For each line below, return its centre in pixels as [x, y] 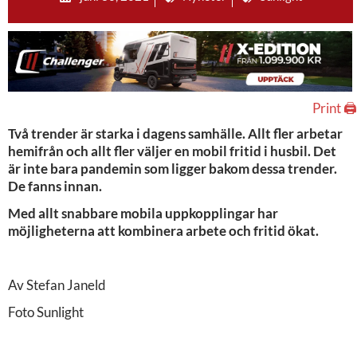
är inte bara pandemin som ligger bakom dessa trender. [173, 168]
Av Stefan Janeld [57, 284]
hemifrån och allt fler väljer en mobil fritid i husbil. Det [172, 151]
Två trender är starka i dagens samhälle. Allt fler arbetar [175, 133]
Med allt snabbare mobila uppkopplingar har [143, 213]
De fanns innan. [55, 186]
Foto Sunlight [46, 312]
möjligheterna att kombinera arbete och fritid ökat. [163, 230]
